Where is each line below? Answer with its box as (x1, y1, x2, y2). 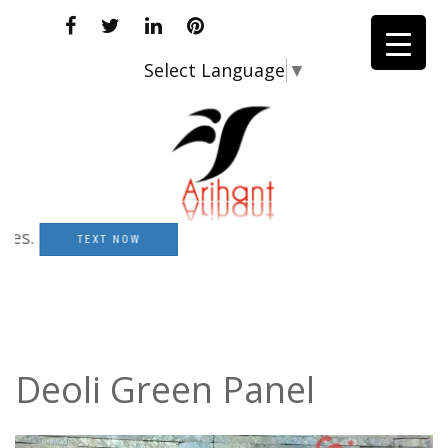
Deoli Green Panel (15, 365, 315, 415)
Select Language (143, 58, 285, 83)
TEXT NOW (39, 232, 103, 246)
